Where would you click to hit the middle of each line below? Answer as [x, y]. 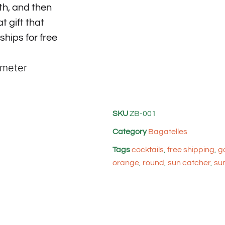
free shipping [191, 149]
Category [130, 131]
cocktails [148, 149]
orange [126, 162]
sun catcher [189, 162]
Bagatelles [168, 131]
